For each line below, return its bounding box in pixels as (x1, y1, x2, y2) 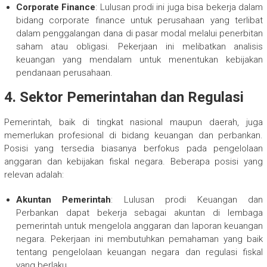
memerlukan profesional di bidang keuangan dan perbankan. (4, 130, 263, 141)
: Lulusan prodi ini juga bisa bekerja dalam (95, 2, 263, 13)
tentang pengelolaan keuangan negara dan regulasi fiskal (15, 247, 263, 258)
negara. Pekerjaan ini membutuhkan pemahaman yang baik (15, 234, 263, 245)
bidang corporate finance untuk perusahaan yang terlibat (15, 15, 263, 26)
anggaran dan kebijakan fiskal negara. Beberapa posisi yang (4, 156, 263, 167)
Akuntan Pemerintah (15, 194, 111, 206)
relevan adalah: (4, 169, 64, 181)
